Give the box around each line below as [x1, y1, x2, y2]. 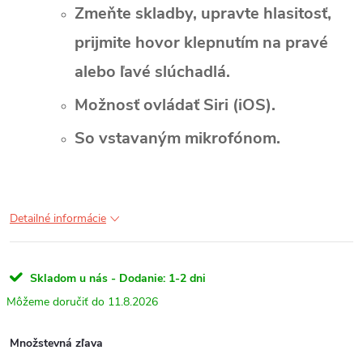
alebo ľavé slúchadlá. [75, 60, 230, 83]
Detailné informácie [10, 210, 106, 226]
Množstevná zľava [10, 335, 103, 351]
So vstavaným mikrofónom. [75, 126, 280, 149]
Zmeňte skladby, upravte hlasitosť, [75, 2, 331, 24]
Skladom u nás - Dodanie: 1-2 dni [30, 270, 206, 286]
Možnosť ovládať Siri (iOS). [75, 93, 275, 116]
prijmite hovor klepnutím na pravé [75, 31, 328, 53]
